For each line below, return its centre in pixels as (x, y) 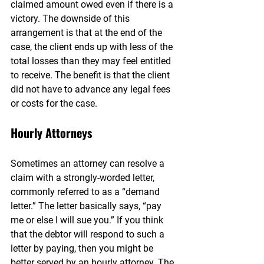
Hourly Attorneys (51, 133)
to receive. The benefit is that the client (91, 75)
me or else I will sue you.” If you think (88, 220)
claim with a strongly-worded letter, (84, 178)
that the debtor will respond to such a (89, 234)
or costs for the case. (54, 103)
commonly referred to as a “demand (86, 192)
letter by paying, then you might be (83, 248)
